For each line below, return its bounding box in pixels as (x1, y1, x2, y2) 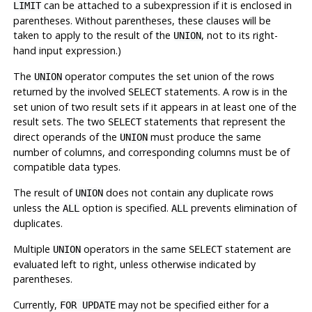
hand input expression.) (13, 43, 121, 57)
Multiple (13, 242, 53, 256)
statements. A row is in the (161, 84, 288, 98)
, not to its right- (201, 28, 278, 42)
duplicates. (13, 216, 63, 230)
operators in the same (80, 242, 189, 256)
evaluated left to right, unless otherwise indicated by (13, 257, 256, 271)
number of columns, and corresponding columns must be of (13, 145, 290, 159)
